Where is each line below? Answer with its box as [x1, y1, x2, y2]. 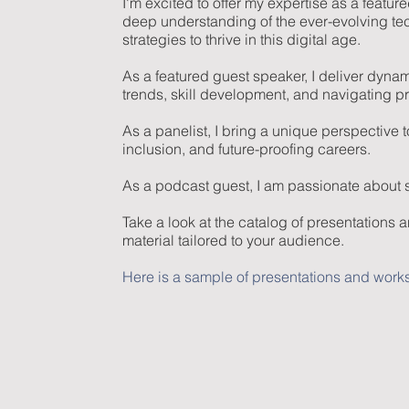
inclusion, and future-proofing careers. [122, 140, 372, 159]
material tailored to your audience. [122, 231, 345, 250]
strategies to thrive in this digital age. [122, 30, 369, 49]
